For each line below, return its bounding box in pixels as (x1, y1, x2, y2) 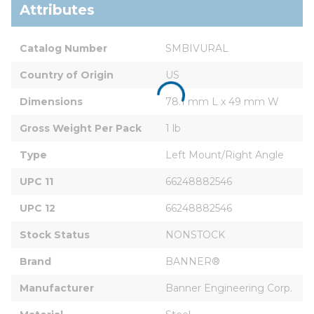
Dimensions (20, 95, 83, 108)
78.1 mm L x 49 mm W (165, 95, 279, 108)
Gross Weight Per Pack (20, 121, 142, 135)
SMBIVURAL (165, 41, 228, 55)
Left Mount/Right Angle (165, 148, 284, 161)
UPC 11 (20, 175, 53, 188)
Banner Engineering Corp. (165, 281, 292, 294)
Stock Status (20, 228, 90, 241)
